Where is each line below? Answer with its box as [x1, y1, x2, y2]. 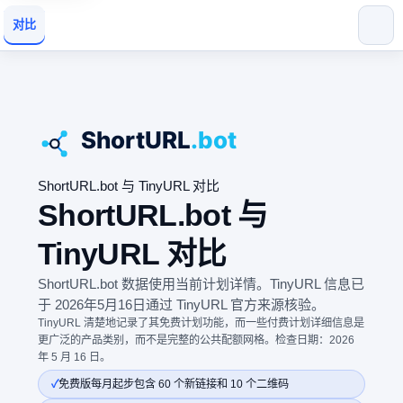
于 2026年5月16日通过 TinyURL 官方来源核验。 [38, 297, 325, 312]
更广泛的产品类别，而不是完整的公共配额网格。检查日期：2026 [38, 334, 354, 346]
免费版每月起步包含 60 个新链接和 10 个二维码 [58, 378, 289, 390]
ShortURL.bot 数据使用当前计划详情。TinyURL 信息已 [38, 276, 364, 291]
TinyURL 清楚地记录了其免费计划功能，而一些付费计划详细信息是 [38, 317, 364, 329]
